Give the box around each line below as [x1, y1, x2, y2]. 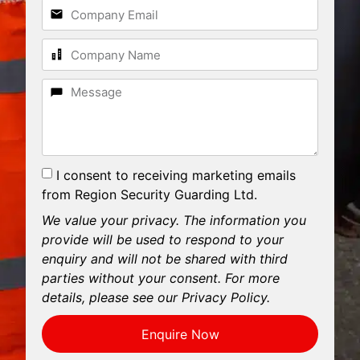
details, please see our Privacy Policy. [41, 289, 270, 306]
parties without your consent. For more [41, 270, 280, 287]
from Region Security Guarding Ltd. [41, 186, 257, 202]
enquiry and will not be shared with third [41, 251, 288, 268]
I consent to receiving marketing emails [55, 166, 296, 183]
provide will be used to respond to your [41, 231, 284, 248]
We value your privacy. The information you [41, 212, 306, 229]
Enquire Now [141, 325, 219, 342]
